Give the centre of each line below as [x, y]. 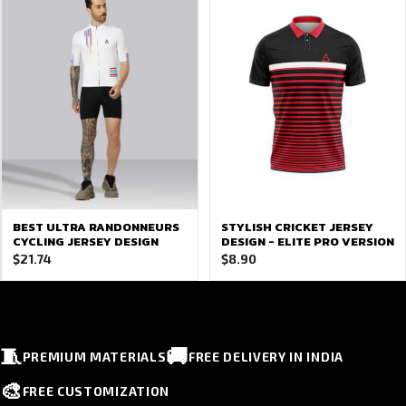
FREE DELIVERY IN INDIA [266, 356]
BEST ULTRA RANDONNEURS [96, 227]
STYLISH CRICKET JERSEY [297, 227]
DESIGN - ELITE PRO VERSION [307, 242]
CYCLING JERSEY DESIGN [86, 242]
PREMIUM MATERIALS [94, 356]
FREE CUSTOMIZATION [96, 391]
